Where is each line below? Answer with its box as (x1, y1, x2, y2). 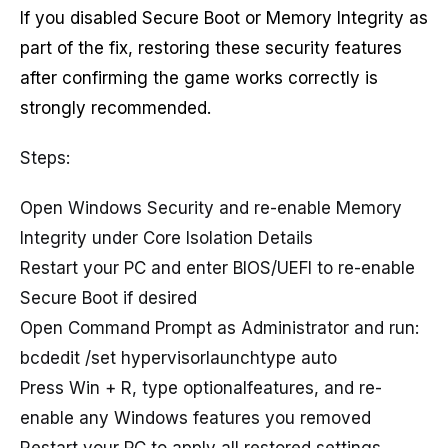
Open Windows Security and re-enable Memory (20, 198, 402, 219)
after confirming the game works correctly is (20, 67, 378, 88)
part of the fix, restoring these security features (20, 37, 402, 58)
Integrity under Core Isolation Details (20, 228, 313, 249)
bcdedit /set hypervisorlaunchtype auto (20, 348, 337, 369)
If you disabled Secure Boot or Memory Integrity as (20, 7, 428, 28)
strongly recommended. (20, 97, 211, 118)
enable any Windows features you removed (20, 408, 371, 429)
